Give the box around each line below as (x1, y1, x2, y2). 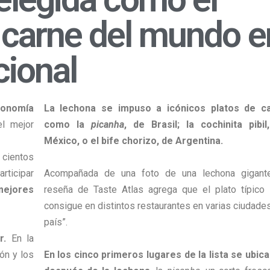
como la (43, 119, 91, 131)
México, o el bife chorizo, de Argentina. (43, 135, 223, 147)
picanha (90, 119, 124, 131)
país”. (43, 216, 67, 228)
